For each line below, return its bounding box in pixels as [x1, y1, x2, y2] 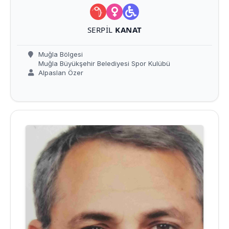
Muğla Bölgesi [36, 50, 83, 59]
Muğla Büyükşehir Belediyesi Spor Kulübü [36, 59, 170, 68]
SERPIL [87, 25, 115, 35]
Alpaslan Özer [36, 68, 83, 77]
